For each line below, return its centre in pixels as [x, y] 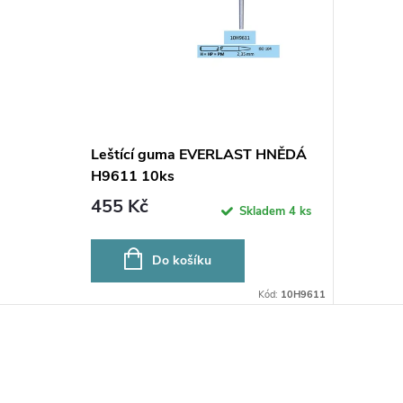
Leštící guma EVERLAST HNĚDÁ [198, 155]
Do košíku [181, 261]
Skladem [264, 211]
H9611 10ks [132, 177]
